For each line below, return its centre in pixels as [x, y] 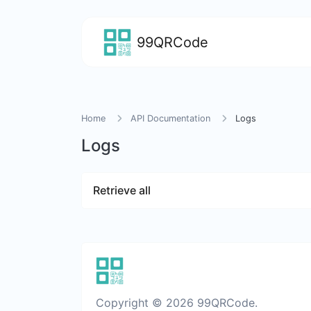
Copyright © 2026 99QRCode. [177, 303]
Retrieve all [122, 190]
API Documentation [170, 118]
